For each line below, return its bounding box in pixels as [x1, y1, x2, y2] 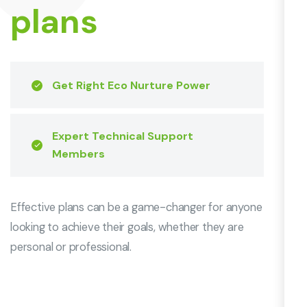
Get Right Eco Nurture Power [52, 77, 210, 93]
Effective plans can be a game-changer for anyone [10, 199, 262, 214]
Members [52, 146, 105, 161]
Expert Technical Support [52, 128, 193, 143]
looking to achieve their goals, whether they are [10, 219, 244, 234]
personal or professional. [10, 239, 132, 254]
